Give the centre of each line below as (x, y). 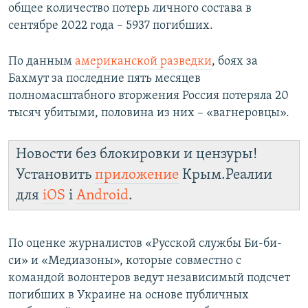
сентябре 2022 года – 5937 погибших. (111, 25)
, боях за (235, 61)
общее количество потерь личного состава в (130, 8)
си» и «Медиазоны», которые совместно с (125, 261)
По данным (42, 61)
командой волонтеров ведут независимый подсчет (149, 278)
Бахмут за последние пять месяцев (104, 78)
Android (102, 195)
